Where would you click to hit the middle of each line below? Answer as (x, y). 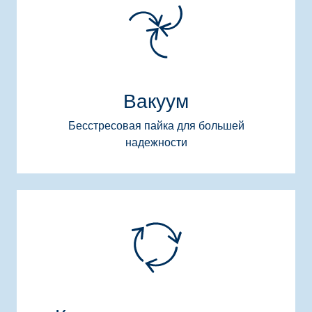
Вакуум (156, 101)
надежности (156, 142)
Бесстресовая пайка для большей (156, 126)
